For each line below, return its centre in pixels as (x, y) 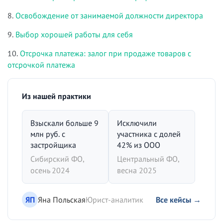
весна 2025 (137, 170)
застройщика (53, 145)
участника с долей (149, 134)
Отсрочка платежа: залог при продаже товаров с (106, 54)
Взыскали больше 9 (64, 123)
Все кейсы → (178, 199)
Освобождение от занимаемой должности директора (109, 16)
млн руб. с (48, 134)
